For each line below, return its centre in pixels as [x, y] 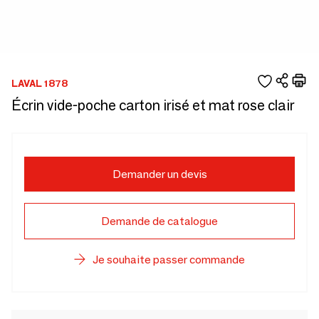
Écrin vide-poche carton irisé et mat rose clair [153, 105]
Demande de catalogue [159, 221]
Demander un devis [159, 174]
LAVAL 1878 [40, 83]
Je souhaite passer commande [169, 260]
